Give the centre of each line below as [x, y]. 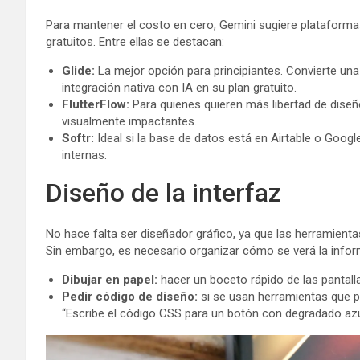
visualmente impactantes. [129, 121]
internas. [84, 155]
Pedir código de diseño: [130, 296]
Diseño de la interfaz [164, 192]
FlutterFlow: [96, 104]
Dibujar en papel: [110, 279]
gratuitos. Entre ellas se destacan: [135, 41]
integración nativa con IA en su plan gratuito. [179, 87]
